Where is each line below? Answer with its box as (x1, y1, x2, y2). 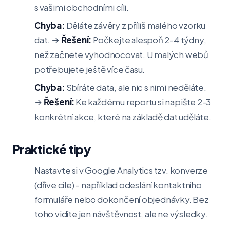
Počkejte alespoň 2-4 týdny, (91, 34, 206, 45)
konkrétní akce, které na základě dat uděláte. (34, 111, 211, 122)
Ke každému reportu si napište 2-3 (74, 96, 211, 107)
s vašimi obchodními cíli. (34, 2, 129, 13)
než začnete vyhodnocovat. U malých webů (34, 49, 209, 60)
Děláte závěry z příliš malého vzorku (64, 20, 206, 31)
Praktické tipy (12, 142, 90, 157)
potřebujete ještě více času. (34, 64, 145, 75)
